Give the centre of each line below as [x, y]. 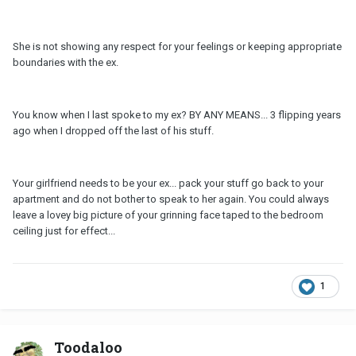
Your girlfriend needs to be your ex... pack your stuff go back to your [168, 183]
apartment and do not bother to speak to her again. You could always [171, 199]
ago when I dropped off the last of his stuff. [113, 130]
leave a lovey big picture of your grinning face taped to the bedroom [168, 215]
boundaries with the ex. [66, 62]
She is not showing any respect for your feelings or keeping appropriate [177, 46]
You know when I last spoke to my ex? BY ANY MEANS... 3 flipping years [177, 114]
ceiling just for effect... [64, 230]
